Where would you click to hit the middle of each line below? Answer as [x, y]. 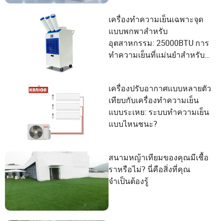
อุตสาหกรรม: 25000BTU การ [159, 43]
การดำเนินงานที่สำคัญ [147, 67]
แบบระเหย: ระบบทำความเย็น [159, 112]
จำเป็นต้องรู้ [129, 181]
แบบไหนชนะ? [133, 124]
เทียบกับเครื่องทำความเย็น [154, 100]
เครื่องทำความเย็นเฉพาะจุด [156, 19]
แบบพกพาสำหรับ [138, 31]
